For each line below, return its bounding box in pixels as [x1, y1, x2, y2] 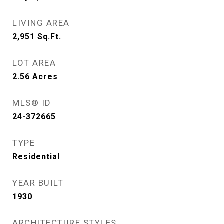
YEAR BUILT [12, 178, 63, 188]
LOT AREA [12, 58, 56, 68]
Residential [12, 152, 60, 161]
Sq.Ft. [37, 32, 61, 41]
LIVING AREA [12, 18, 70, 28]
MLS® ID [12, 98, 51, 108]
